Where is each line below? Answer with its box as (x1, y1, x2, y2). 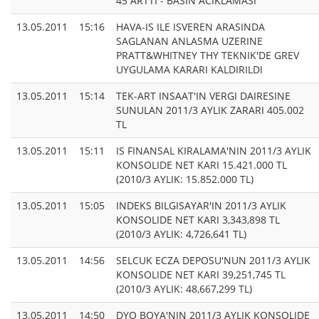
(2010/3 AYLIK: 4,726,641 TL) (116, 227, 246, 241)
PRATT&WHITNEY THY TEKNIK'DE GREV (116, 48, 299, 63)
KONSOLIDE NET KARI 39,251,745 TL (116, 268, 286, 282)
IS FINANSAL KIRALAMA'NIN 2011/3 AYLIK (116, 144, 311, 158)
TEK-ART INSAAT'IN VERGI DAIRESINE (116, 89, 291, 103)
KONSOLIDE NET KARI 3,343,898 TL (116, 213, 280, 227)
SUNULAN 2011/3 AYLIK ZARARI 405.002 (116, 103, 304, 117)
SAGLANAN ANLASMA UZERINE (116, 34, 263, 48)
